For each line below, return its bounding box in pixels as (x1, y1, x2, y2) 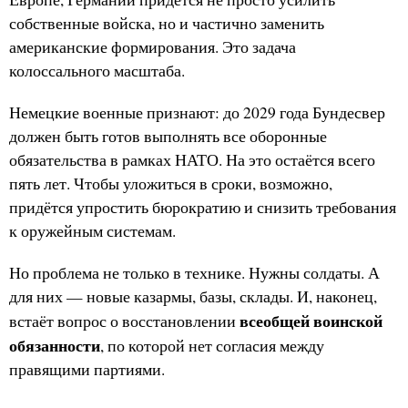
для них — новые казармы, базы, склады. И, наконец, (9, 286, 377, 308)
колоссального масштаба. (9, 60, 185, 82)
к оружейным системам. (9, 220, 176, 242)
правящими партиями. (9, 359, 165, 381)
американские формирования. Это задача (9, 36, 296, 58)
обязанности (9, 333, 100, 358)
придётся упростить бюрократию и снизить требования (9, 197, 396, 219)
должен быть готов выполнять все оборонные (9, 126, 327, 148)
